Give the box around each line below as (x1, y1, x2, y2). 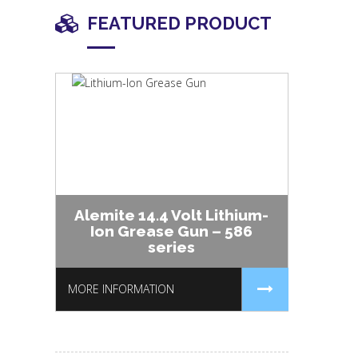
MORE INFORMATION (67, 281, 174, 296)
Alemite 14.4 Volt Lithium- (74, 206, 269, 224)
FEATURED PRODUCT (86, 13, 272, 34)
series (148, 238, 196, 256)
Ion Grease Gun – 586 (90, 222, 253, 240)
